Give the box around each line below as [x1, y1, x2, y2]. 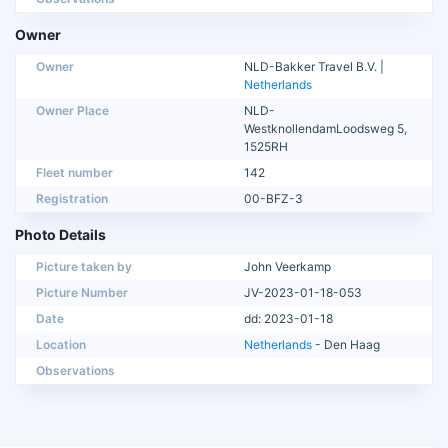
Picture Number [36, 285, 128, 301]
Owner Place [36, 103, 109, 119]
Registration [36, 191, 108, 207]
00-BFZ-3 [244, 191, 303, 207]
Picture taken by [36, 259, 132, 275]
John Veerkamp [244, 259, 331, 275]
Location [36, 337, 86, 353]
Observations [36, 363, 115, 379]
